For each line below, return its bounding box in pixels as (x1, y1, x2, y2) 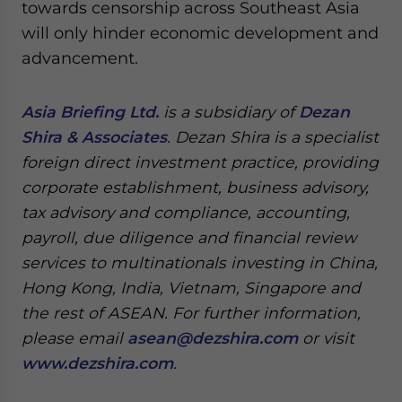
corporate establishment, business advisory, (22, 178, 369, 197)
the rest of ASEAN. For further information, (22, 303, 361, 323)
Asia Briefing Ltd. (22, 102, 159, 122)
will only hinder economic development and (22, 23, 379, 43)
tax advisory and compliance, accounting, (22, 203, 350, 223)
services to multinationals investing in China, (22, 253, 378, 273)
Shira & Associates (22, 127, 167, 147)
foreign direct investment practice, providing (22, 153, 379, 172)
